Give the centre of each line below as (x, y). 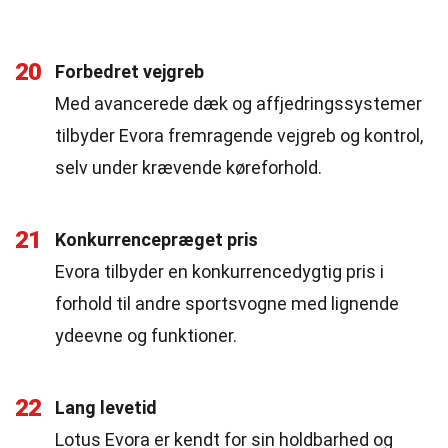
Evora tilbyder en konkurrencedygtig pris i (219, 271)
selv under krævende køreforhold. (188, 167)
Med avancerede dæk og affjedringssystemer (238, 103)
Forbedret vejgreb (129, 71)
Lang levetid (106, 407)
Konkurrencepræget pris (156, 239)
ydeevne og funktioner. (146, 335)
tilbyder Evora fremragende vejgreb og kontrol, (239, 135)
